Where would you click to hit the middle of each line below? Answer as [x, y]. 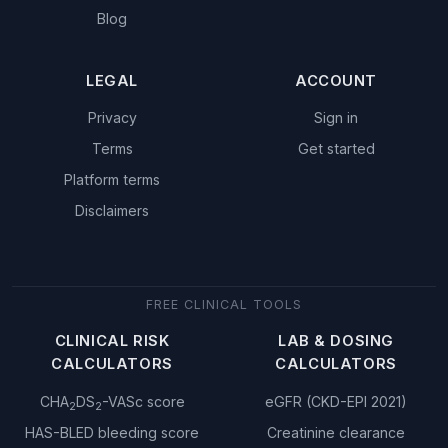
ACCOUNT [336, 80]
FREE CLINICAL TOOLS [224, 305]
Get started [336, 149]
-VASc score [143, 401]
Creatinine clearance [336, 432]
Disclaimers [112, 211]
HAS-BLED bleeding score [112, 432]
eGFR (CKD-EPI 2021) [336, 401]
